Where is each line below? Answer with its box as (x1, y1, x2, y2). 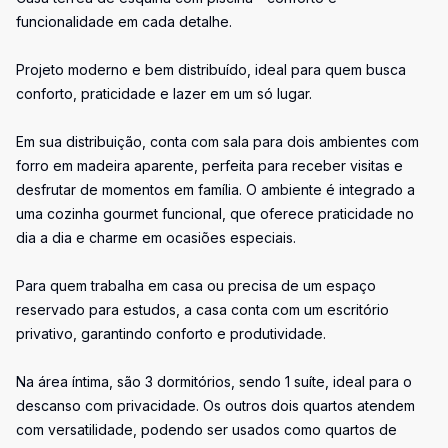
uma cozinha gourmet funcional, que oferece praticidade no (16, 205, 414, 222)
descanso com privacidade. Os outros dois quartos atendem (16, 397, 415, 414)
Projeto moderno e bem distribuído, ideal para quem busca (16, 61, 406, 78)
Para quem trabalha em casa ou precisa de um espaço (16, 277, 376, 294)
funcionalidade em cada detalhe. (16, 13, 232, 30)
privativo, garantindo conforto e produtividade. (16, 325, 326, 342)
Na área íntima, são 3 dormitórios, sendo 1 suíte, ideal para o (16, 373, 412, 390)
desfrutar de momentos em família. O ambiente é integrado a (16, 181, 415, 198)
